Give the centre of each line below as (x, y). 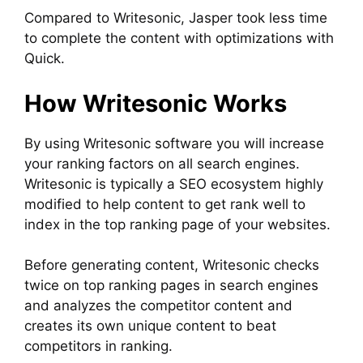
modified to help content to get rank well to (165, 204)
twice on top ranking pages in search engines (171, 286)
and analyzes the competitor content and (158, 306)
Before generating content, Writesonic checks (172, 265)
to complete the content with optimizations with (179, 38)
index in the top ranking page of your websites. (179, 224)
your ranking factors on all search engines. (162, 163)
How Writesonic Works (156, 103)
